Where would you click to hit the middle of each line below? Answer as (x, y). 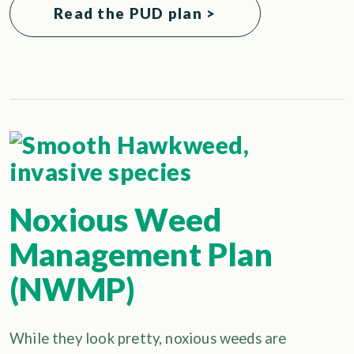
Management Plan (141, 255)
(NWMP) (73, 290)
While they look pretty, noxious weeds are (148, 339)
